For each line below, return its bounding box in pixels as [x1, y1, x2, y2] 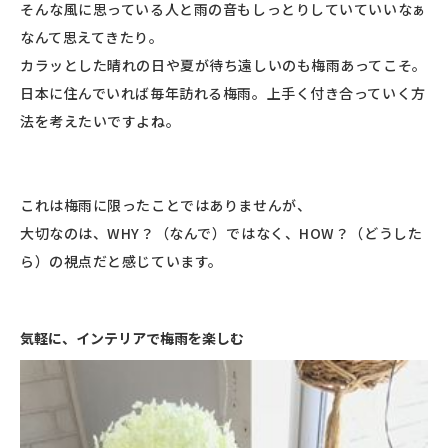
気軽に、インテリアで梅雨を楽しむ [20, 327, 244, 348]
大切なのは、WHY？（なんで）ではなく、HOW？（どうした [20, 222, 423, 243]
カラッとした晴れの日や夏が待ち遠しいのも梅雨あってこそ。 [20, 54, 427, 75]
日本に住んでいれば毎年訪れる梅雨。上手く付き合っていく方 [20, 82, 426, 103]
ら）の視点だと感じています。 [20, 250, 223, 271]
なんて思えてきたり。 [20, 26, 164, 47]
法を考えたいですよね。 [20, 110, 181, 131]
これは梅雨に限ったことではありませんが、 [20, 194, 312, 215]
